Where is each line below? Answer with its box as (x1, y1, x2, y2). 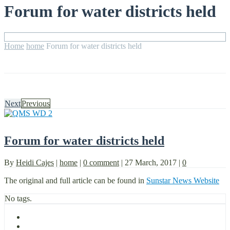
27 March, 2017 (125, 158, 179, 167)
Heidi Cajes (16, 158, 54, 167)
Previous (22, 99, 50, 108)
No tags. (5, 194, 32, 203)
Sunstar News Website (146, 176, 219, 185)
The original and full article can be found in (4, 176, 146, 185)
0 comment (83, 158, 119, 167)
